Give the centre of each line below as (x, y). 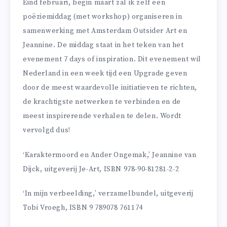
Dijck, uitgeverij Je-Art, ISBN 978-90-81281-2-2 (101, 169)
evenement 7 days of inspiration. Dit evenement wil (112, 59)
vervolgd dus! (47, 130)
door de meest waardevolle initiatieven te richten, (110, 87)
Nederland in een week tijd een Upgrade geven (105, 73)
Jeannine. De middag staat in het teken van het (103, 45)
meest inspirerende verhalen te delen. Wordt (102, 116)
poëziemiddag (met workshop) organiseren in (103, 16)
